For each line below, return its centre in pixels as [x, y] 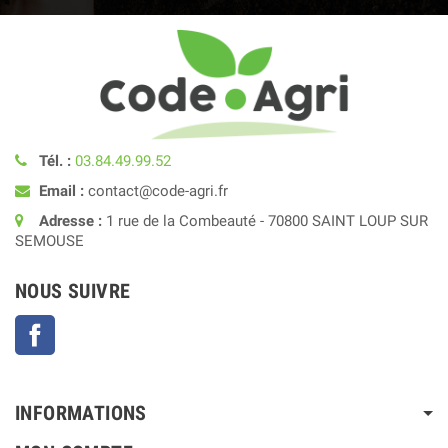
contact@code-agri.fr [156, 191]
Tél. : [55, 161]
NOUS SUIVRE [73, 291]
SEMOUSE [49, 241]
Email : [61, 191]
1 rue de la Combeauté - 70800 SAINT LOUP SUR [267, 221]
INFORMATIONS [81, 413]
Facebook [88, 325]
